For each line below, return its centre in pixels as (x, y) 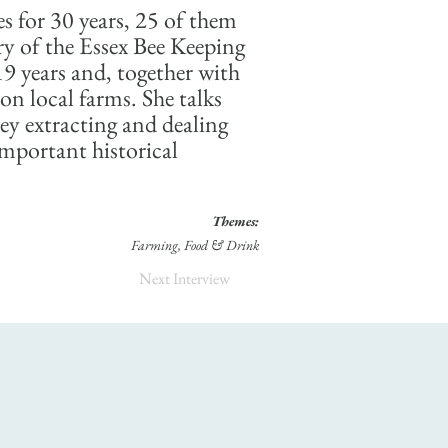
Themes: (235, 221)
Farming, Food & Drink (195, 245)
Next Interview (184, 278)
